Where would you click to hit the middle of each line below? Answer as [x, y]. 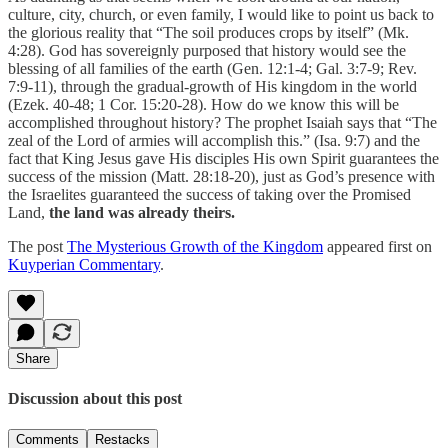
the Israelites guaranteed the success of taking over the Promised [209, 194]
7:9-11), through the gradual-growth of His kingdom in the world [212, 86]
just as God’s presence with [349, 176]
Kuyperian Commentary [84, 264]
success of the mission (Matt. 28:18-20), [133, 176]
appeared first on [377, 246]
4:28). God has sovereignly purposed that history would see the [207, 50]
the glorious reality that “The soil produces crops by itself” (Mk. [208, 32]
